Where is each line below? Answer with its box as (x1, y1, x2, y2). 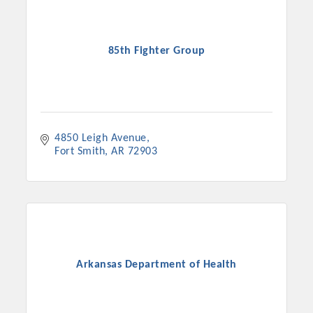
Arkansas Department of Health (76, 259, 237, 270)
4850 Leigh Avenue (54, 133, 147, 145)
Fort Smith (54, 146, 105, 158)
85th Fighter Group (108, 45, 205, 57)
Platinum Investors (74, 188, 239, 214)
